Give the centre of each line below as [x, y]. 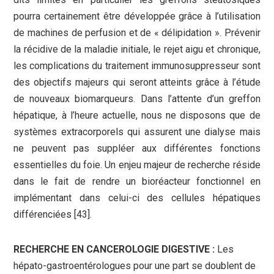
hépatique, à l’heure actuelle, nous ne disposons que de [137, 116]
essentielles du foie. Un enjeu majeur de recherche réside [137, 165]
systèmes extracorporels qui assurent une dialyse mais [137, 132]
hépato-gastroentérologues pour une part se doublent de [135, 266]
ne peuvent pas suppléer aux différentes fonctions [137, 149]
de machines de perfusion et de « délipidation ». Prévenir [137, 33]
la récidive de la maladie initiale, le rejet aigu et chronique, [137, 50]
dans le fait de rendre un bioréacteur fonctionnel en [137, 182]
